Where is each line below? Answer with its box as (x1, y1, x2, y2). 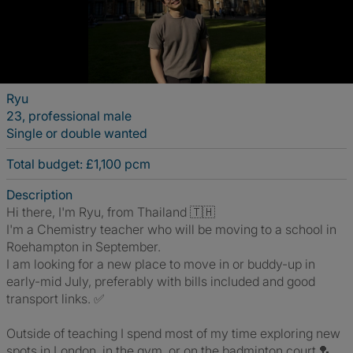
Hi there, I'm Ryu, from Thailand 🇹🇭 (6, 204, 215, 220)
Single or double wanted (6, 125, 147, 141)
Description (6, 187, 72, 203)
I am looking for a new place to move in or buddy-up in (6, 256, 315, 272)
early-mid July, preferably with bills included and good (6, 273, 315, 289)
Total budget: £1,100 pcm (6, 156, 150, 172)
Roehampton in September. (6, 239, 161, 255)
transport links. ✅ (6, 291, 105, 307)
